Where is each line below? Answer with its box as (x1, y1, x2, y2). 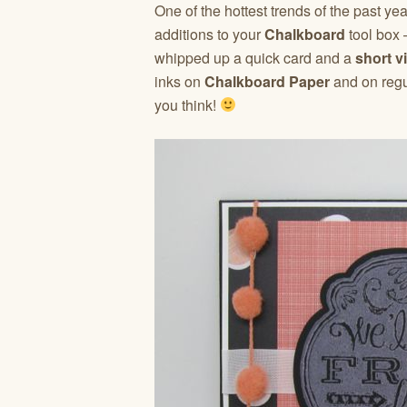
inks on (154, 70, 204, 92)
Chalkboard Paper (204, 70, 330, 92)
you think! (154, 94, 220, 115)
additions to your (154, 23, 261, 45)
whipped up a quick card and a (154, 46, 355, 68)
